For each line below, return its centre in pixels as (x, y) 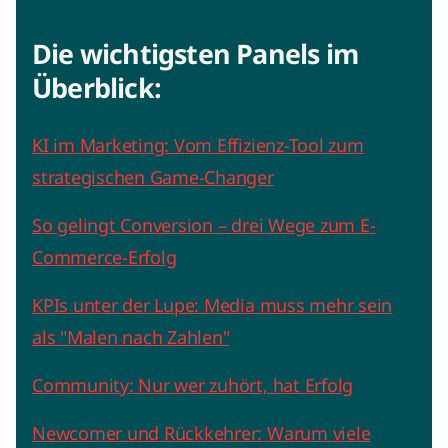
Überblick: (96, 88)
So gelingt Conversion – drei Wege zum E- (204, 225)
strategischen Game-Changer (153, 177)
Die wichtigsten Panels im (195, 54)
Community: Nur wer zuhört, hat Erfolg (193, 385)
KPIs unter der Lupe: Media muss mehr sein (212, 305)
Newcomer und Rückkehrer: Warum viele (201, 433)
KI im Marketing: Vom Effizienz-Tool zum (198, 145)
